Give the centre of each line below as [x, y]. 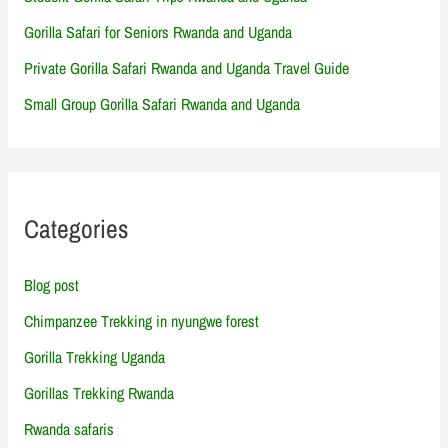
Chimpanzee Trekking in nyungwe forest [142, 320]
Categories [76, 228]
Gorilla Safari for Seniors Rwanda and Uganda [158, 31]
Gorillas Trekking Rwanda [99, 392]
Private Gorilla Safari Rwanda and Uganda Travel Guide [187, 67]
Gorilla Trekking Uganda [95, 356]
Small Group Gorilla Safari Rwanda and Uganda [162, 103]
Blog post [52, 284]
